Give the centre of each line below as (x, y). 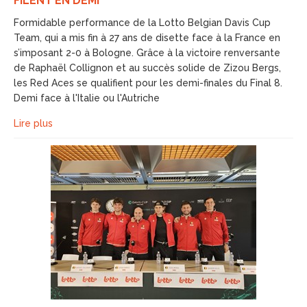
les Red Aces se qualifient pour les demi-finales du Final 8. (148, 83)
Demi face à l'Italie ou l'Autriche (87, 98)
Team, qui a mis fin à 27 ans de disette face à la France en (147, 38)
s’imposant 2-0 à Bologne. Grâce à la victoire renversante (147, 53)
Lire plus (33, 123)
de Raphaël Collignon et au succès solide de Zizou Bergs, (147, 68)
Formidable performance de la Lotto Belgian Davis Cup (142, 23)
